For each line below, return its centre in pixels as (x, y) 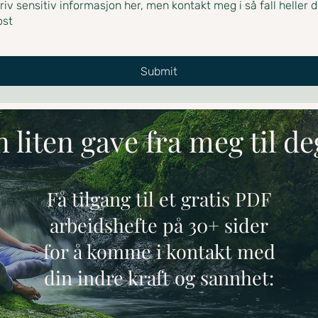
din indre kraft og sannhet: (159, 278)
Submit (159, 71)
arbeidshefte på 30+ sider (159, 225)
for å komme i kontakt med (159, 251)
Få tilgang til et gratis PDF (159, 199)
